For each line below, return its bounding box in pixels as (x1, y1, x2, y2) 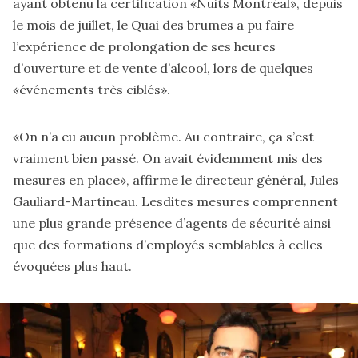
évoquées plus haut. (13, 257, 135, 274)
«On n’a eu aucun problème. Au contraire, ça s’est (13, 128, 314, 145)
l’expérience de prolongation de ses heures (13, 38, 276, 54)
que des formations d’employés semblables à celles (13, 236, 323, 253)
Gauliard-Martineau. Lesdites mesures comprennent (13, 193, 338, 209)
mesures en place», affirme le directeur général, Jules (13, 171, 339, 188)
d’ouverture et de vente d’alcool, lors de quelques (13, 59, 313, 76)
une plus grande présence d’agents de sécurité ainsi (13, 214, 331, 231)
